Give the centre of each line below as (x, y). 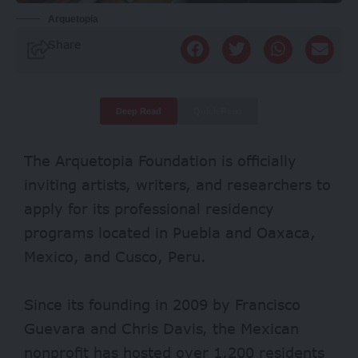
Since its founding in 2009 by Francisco (162, 304)
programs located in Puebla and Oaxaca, (170, 232)
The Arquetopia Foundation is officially (160, 160)
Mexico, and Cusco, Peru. (115, 256)
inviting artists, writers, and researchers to (177, 184)
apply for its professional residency (149, 208)
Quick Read (218, 111)
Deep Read (139, 111)
